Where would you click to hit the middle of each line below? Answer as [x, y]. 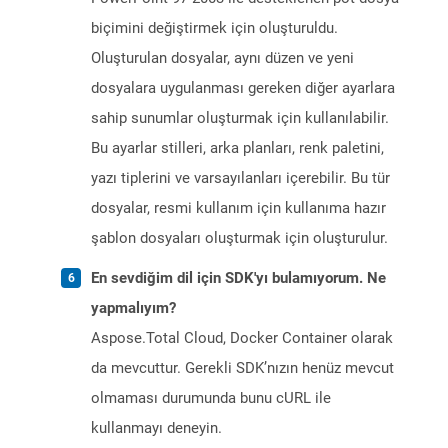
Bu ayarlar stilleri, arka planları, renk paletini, [237, 148]
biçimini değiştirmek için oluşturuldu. [214, 28]
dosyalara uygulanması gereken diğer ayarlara [243, 88]
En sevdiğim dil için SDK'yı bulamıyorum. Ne [238, 278]
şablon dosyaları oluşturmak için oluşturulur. [239, 238]
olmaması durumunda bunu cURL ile [211, 398]
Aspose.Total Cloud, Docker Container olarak [242, 338]
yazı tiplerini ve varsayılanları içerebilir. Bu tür [240, 178]
